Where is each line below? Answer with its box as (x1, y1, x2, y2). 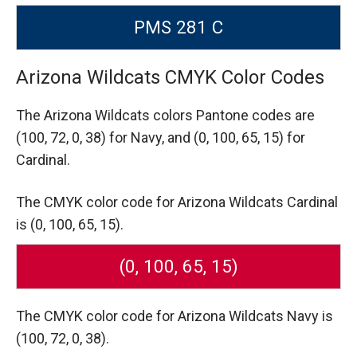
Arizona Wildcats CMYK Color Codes (16, 66, 324, 89)
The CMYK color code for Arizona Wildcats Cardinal (16, 194, 338, 211)
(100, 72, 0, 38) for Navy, (16, 129, 167, 147)
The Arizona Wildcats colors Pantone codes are (16, 107, 315, 124)
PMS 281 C (134, 17, 223, 38)
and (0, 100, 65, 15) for (167, 129, 305, 147)
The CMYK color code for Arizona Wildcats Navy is (16, 308, 333, 325)
